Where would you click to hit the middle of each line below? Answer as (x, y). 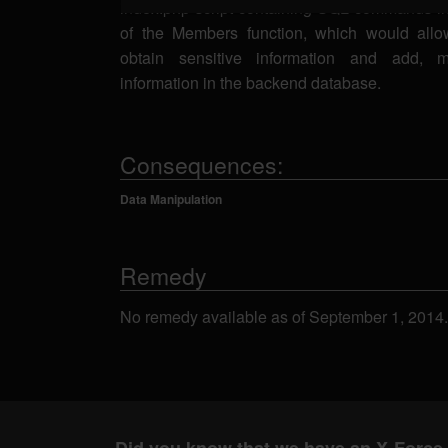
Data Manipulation (171, 199)
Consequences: (201, 164)
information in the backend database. (250, 82)
